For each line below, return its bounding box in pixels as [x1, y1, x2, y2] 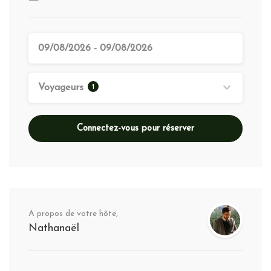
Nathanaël [28, 222, 79, 234]
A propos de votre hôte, [28, 209, 118, 218]
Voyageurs [38, 82, 87, 93]
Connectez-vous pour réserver [77, 123, 194, 133]
